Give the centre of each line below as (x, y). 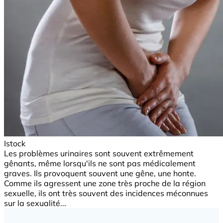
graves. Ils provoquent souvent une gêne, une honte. (100, 173)
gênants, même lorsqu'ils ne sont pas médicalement (100, 163)
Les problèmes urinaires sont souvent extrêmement (99, 153)
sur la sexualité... (35, 203)
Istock (15, 143)
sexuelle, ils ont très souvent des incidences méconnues (106, 193)
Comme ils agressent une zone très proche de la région (105, 183)
